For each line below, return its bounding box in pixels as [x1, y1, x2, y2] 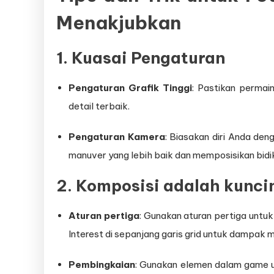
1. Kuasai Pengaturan [56, 48, 225, 68]
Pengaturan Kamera [68, 131, 165, 143]
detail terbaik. [68, 100, 130, 113]
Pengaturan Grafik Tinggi [68, 82, 193, 94]
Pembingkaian [68, 259, 135, 271]
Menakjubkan [56, 11, 181, 35]
